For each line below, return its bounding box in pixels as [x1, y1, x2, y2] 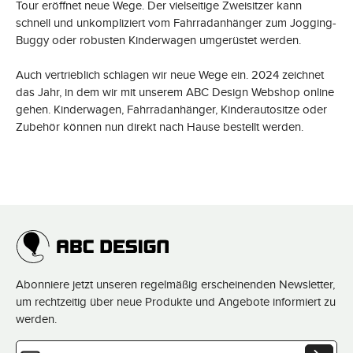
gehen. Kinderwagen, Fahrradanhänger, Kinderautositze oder [16, 101, 327, 117]
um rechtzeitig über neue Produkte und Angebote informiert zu [16, 293, 336, 310]
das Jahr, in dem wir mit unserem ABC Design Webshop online [16, 84, 334, 100]
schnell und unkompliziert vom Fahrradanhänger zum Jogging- [16, 14, 336, 31]
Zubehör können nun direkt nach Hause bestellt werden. [16, 118, 303, 135]
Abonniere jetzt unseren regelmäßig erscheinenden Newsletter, [16, 276, 335, 292]
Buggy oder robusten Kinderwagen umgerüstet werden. [16, 32, 301, 48]
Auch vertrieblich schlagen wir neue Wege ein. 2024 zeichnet [16, 66, 324, 83]
